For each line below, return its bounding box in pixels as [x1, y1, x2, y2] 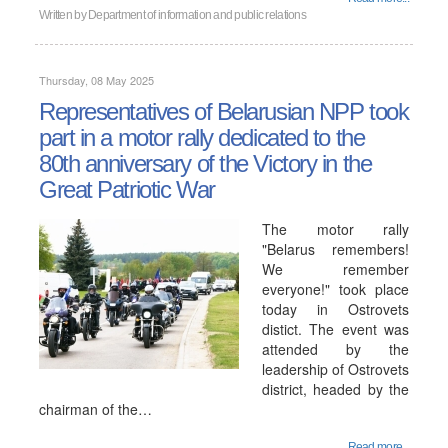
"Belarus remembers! [262, 239, 409, 259]
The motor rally [262, 219, 409, 239]
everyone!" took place [262, 279, 409, 299]
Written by [39, 8, 89, 22]
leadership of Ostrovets [262, 359, 409, 379]
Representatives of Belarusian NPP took [39, 98, 409, 125]
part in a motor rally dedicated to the [39, 124, 365, 151]
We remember [262, 259, 409, 279]
